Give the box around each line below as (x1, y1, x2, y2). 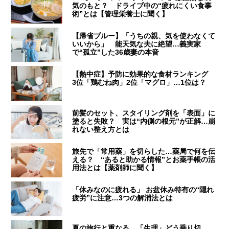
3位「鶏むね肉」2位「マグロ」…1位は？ (72, 78, 207, 86)
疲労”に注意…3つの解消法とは (72, 193, 173, 202)
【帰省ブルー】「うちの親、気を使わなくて (72, 31, 216, 40)
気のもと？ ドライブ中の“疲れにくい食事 (72, 1, 212, 10)
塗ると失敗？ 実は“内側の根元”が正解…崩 (72, 117, 216, 125)
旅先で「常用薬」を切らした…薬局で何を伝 (72, 147, 216, 155)
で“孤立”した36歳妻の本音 (72, 48, 159, 56)
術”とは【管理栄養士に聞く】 (72, 9, 169, 18)
